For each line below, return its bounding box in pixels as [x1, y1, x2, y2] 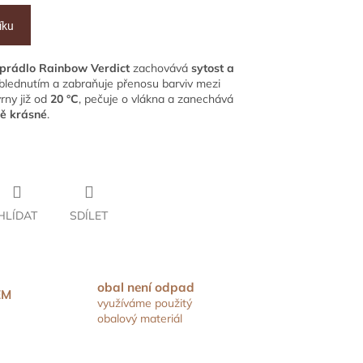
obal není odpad [96, 279, 194, 295]
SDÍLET [70, 208, 108, 224]
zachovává [130, 61, 191, 76]
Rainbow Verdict [39, 61, 130, 76]
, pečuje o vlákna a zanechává [79, 92, 233, 107]
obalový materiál [96, 310, 182, 326]
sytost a [191, 61, 234, 76]
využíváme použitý [96, 295, 192, 310]
